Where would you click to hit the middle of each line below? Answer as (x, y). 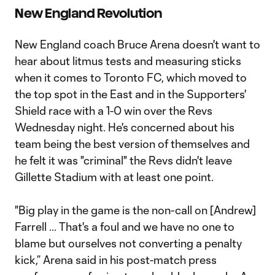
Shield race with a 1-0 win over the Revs (114, 110)
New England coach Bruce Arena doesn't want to (137, 44)
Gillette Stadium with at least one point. (115, 177)
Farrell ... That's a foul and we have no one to (125, 227)
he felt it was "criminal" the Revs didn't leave (123, 160)
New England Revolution (88, 13)
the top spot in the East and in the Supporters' (130, 94)
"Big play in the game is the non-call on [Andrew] (135, 210)
